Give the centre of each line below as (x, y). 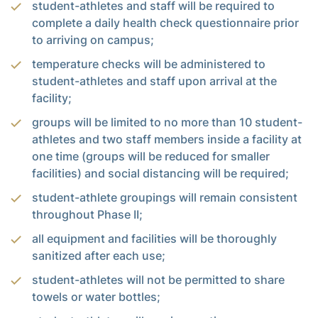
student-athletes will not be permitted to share (158, 279)
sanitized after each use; (99, 255)
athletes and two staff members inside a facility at (167, 139)
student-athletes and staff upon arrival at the (154, 81)
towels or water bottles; (96, 296)
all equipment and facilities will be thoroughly (154, 238)
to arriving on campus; (93, 39)
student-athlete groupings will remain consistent (165, 197)
